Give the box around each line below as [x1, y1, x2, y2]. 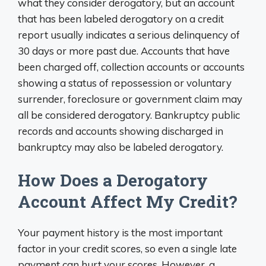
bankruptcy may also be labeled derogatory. [18, 140, 223, 153]
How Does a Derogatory [18, 169, 208, 192]
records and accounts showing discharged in [18, 124, 223, 137]
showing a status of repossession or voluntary [18, 76, 232, 89]
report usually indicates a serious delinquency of [18, 28, 240, 41]
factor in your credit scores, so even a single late [18, 242, 237, 255]
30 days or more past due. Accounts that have [18, 44, 230, 57]
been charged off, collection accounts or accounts [18, 60, 245, 73]
